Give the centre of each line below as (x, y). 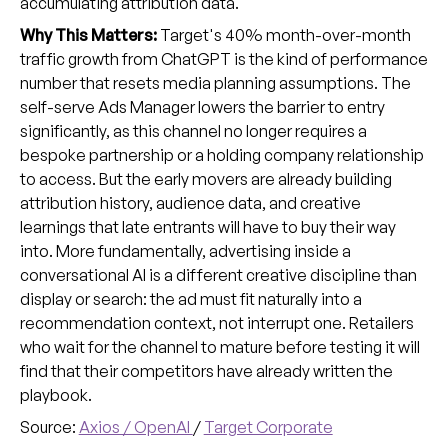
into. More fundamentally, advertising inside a (185, 251)
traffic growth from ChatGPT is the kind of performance (223, 59)
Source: (49, 427)
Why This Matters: (88, 35)
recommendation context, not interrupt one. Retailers (216, 323)
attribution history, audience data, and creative (190, 203)
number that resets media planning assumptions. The (215, 83)
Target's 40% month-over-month (283, 35)
